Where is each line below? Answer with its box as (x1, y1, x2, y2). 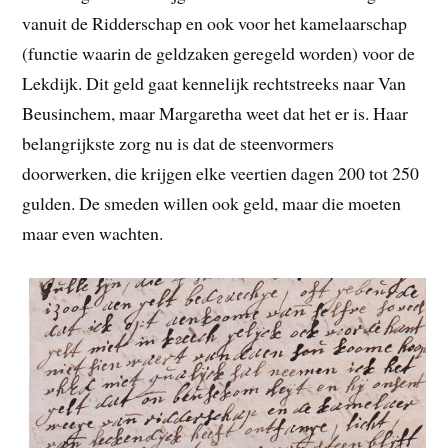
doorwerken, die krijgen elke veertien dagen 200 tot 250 (22, 161, 420, 186)
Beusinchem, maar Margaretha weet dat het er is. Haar (22, 101, 409, 126)
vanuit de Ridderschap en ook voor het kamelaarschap (22, 11, 408, 36)
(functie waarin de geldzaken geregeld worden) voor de (22, 41, 416, 66)
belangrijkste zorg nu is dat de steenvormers (22, 131, 335, 156)
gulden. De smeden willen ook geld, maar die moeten (22, 191, 402, 216)
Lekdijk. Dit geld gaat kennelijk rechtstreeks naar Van (22, 71, 407, 96)
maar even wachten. (22, 221, 164, 246)
